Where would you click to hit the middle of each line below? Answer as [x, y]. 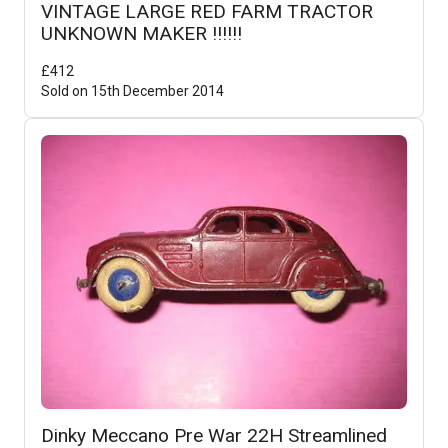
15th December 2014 [157, 90]
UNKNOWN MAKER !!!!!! [141, 33]
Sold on [66, 90]
